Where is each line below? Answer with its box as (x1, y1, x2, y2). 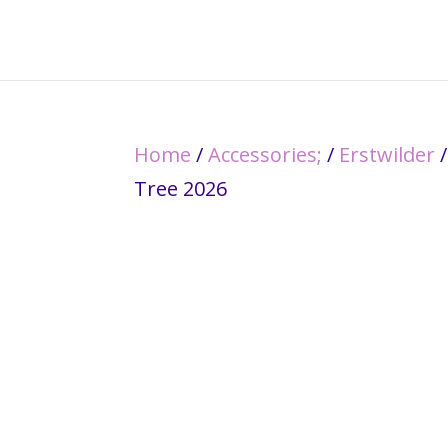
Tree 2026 (134, 175, 228, 202)
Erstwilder (339, 141, 436, 168)
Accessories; (208, 141, 323, 168)
